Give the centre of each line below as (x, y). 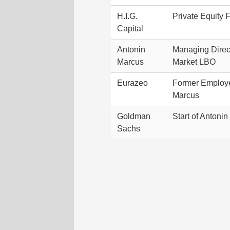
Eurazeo (132, 83)
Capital (130, 28)
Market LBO (194, 62)
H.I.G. (127, 16)
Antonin (131, 50)
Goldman (134, 116)
